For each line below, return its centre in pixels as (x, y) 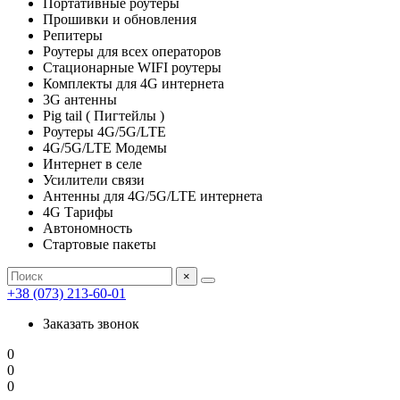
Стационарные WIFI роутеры (132, 67)
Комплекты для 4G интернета (133, 83)
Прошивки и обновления (120, 19)
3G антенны (80, 100)
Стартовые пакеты (100, 244)
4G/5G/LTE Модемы (105, 148)
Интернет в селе (92, 164)
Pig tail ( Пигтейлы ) (104, 116)
